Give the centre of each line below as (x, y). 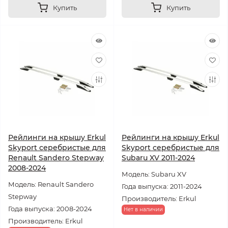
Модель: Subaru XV (154, 174)
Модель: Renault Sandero (51, 184)
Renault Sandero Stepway (56, 158)
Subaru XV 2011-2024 (158, 158)
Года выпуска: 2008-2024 (50, 209)
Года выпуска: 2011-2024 (162, 186)
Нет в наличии (143, 209)
